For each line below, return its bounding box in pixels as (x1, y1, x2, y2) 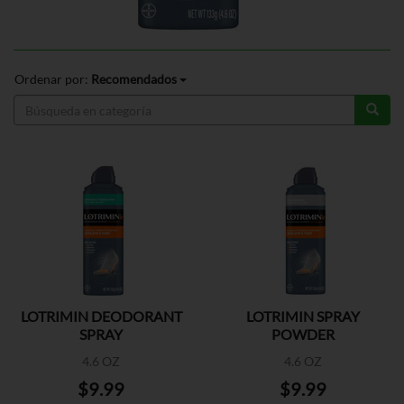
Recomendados (91, 71, 177, 87)
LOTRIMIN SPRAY (246, 308, 360, 325)
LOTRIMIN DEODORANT (20, 308, 182, 325)
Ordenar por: (14, 71, 91, 87)
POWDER (271, 326, 335, 343)
